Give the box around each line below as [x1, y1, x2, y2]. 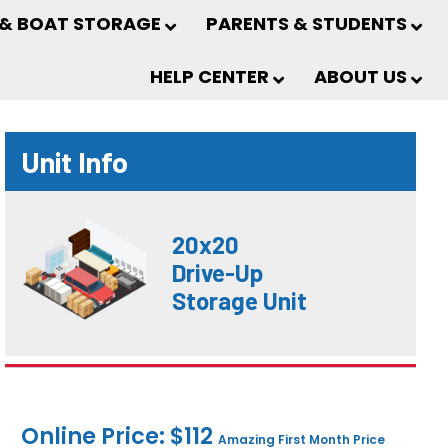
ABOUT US [314, 64, 407, 89]
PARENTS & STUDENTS [206, 11, 407, 36]
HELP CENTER [150, 64, 269, 89]
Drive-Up [171, 258, 263, 287]
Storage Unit [171, 286, 307, 315]
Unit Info [21, 144, 129, 179]
